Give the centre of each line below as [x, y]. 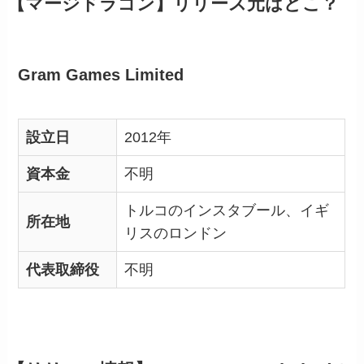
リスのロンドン [176, 233]
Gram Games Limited [101, 75]
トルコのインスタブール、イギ [227, 210]
